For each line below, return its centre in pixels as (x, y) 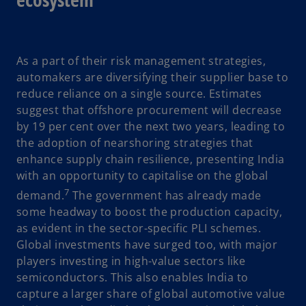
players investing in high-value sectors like (131, 261)
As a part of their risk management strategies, (141, 60)
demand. (41, 195)
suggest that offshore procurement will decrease (149, 110)
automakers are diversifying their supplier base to (153, 77)
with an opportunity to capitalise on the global (142, 175)
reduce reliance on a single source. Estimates (139, 93)
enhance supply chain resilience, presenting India (151, 159)
